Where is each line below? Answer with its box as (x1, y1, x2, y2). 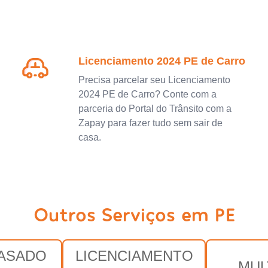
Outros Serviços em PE (33, 202, 235, 225)
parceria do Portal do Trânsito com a (78, 103, 232, 114)
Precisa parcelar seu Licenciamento (78, 74, 230, 85)
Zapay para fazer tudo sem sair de (78, 117, 223, 128)
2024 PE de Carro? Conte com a (78, 89, 217, 99)
